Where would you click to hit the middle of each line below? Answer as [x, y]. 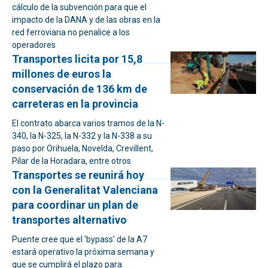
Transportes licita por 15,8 [77, 59]
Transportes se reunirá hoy [78, 175]
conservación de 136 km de [80, 89]
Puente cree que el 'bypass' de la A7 [80, 239]
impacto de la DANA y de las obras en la [86, 20]
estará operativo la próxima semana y [83, 252]
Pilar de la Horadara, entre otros [71, 161]
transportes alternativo [69, 220]
